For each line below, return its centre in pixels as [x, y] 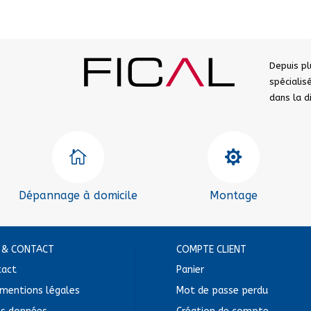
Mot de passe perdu [222, 290]
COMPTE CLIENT [211, 249]
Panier [190, 269]
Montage [233, 195]
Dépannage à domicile [78, 195]
